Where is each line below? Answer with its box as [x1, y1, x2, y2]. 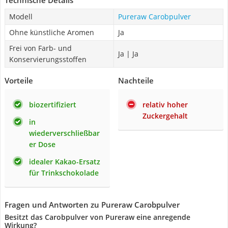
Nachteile [118, 75, 154, 85]
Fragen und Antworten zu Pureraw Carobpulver [5, 199, 180, 210]
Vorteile [5, 75, 33, 85]
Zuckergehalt [142, 111, 188, 121]
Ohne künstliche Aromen [9, 27, 94, 37]
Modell [9, 12, 33, 21]
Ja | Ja [118, 49, 138, 59]
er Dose [29, 139, 55, 149]
